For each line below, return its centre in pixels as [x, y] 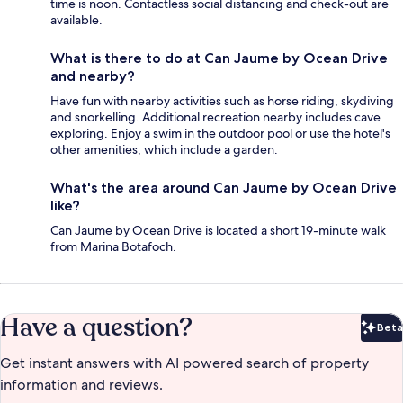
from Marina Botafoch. [113, 247]
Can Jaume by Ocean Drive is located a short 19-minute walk [218, 231]
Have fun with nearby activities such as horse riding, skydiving [222, 101]
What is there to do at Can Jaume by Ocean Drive [219, 58]
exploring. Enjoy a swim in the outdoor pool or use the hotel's [220, 134]
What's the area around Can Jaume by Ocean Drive [224, 188]
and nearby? [93, 76]
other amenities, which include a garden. [164, 150]
